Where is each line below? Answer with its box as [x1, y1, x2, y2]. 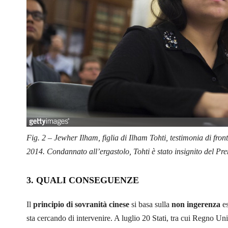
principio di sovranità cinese [33, 199, 129, 209]
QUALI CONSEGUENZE [36, 175, 139, 185]
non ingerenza [172, 199, 220, 209]
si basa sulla [129, 199, 172, 209]
